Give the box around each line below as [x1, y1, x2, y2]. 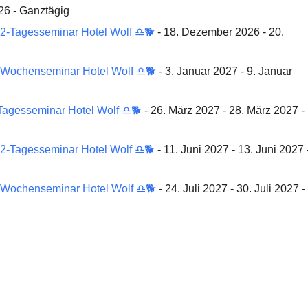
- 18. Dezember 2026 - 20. [155, 26, 284, 38]
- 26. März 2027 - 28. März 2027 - [142, 104, 305, 116]
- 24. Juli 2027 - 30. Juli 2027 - [156, 183, 305, 195]
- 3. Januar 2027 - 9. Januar [156, 65, 292, 77]
